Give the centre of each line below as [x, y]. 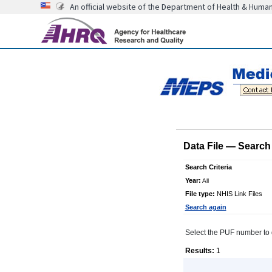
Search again [206, 207]
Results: [199, 250]
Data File [204, 146]
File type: [200, 193]
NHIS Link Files [238, 193]
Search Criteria [208, 167]
